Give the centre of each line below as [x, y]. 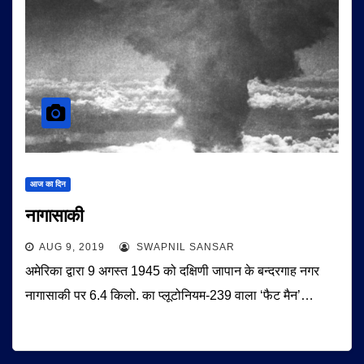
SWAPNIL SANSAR [184, 247]
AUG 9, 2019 [72, 247]
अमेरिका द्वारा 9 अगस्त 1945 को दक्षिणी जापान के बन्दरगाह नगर [172, 271]
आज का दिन [48, 184]
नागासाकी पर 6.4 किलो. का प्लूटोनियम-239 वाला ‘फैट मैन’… [169, 295]
